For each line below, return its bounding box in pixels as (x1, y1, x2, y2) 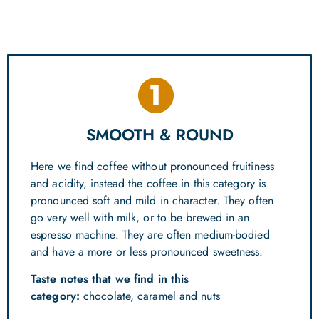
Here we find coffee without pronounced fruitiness (31, 158, 274, 174)
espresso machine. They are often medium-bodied (31, 226, 270, 243)
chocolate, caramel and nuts (79, 288, 220, 305)
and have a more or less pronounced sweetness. (31, 244, 263, 260)
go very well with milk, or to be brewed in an (31, 209, 250, 226)
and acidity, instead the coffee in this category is (31, 175, 266, 192)
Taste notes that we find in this (31, 271, 189, 288)
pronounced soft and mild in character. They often (31, 192, 273, 209)
